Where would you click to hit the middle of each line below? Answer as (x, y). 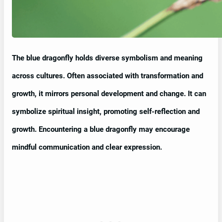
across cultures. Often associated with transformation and (108, 76)
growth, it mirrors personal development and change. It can (109, 94)
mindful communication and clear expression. (87, 147)
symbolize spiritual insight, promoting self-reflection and (106, 112)
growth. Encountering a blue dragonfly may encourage (101, 130)
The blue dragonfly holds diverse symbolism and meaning (107, 58)
